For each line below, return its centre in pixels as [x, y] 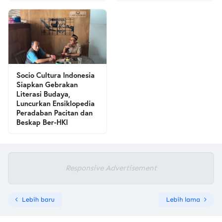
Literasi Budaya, [43, 94]
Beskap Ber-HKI [42, 122]
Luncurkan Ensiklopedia [55, 103]
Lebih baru [38, 199]
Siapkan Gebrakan [47, 84]
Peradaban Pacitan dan [55, 112]
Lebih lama [183, 199]
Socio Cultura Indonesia [55, 75]
